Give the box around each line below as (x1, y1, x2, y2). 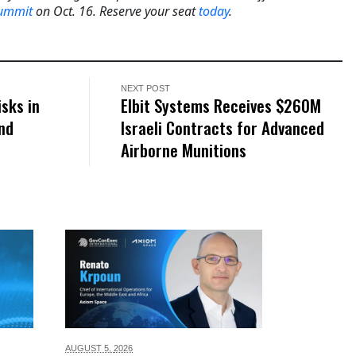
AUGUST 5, (65, 343, 114, 354)
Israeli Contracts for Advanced (121, 115, 325, 141)
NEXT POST (121, 83, 171, 94)
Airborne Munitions (121, 137, 247, 163)
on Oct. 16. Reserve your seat (33, 2, 199, 21)
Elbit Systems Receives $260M (121, 93, 322, 118)
